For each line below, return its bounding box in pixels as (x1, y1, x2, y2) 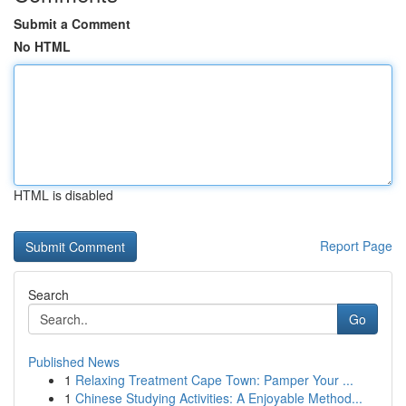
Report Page (320, 237, 392, 255)
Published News (28, 353, 120, 371)
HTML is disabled (14, 186, 113, 204)
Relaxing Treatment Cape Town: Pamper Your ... (75, 371, 353, 389)
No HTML (14, 37, 71, 55)
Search (28, 285, 69, 304)
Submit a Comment (14, 14, 130, 33)
